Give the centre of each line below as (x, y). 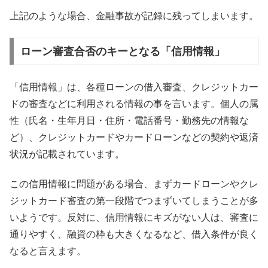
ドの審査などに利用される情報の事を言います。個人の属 (134, 103)
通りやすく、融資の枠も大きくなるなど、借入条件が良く (134, 234)
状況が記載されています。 (67, 154)
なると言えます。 (48, 251)
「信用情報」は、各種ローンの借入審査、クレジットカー (134, 87)
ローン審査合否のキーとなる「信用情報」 (122, 52)
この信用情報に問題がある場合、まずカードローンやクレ (134, 184)
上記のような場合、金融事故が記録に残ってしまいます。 (134, 16)
